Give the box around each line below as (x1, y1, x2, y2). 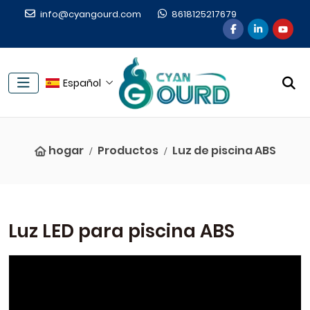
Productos (97, 143, 158, 159)
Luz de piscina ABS (172, 143, 276, 159)
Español (63, 75, 101, 90)
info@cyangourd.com (40, 8, 141, 21)
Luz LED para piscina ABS (8, 219, 235, 244)
